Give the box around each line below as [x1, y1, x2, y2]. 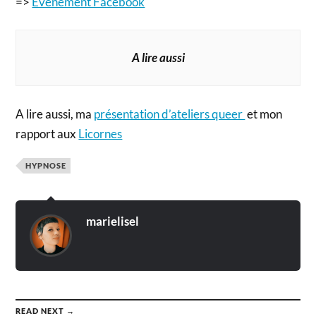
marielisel [86, 213, 140, 229]
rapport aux [16, 126, 79, 141]
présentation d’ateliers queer [94, 106, 245, 121]
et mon [245, 106, 283, 121]
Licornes [78, 126, 123, 141]
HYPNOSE [25, 160, 67, 170]
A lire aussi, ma [16, 106, 95, 121]
